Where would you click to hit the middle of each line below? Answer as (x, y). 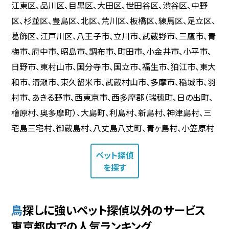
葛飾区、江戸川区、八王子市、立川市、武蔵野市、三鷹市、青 (114, 36)
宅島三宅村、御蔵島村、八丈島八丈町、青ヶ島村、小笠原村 (113, 128)
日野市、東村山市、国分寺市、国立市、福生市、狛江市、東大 (114, 66)
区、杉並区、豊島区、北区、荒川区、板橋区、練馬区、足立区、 (114, 20)
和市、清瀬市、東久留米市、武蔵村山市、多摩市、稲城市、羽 (114, 82)
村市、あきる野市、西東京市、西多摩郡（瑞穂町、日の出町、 (112, 97)
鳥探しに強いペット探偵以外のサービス (114, 209)
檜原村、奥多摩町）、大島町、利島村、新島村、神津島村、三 (112, 112)
